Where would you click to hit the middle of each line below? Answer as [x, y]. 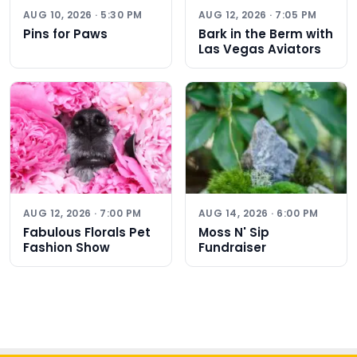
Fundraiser [232, 247]
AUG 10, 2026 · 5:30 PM [83, 15]
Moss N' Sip [234, 232]
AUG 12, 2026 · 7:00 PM [82, 213]
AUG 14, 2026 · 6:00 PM [259, 213]
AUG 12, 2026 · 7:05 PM [258, 15]
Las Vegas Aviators [260, 49]
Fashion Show [67, 247]
